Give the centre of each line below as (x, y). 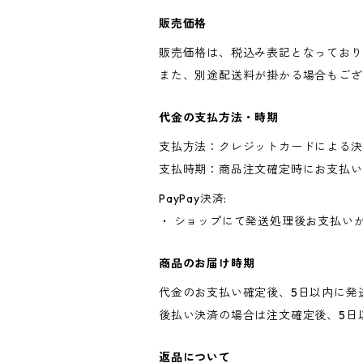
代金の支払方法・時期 (219, 117)
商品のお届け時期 (207, 263)
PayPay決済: (193, 199)
